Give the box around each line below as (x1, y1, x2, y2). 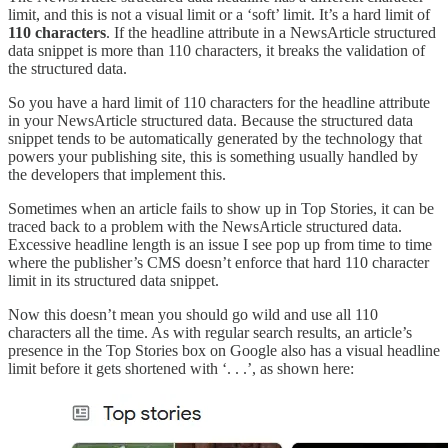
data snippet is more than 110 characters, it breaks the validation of (8, 41, 425, 59)
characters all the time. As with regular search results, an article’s (8, 323, 412, 341)
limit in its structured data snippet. (8, 271, 219, 289)
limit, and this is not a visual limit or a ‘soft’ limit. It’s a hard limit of (8, 5, 430, 23)
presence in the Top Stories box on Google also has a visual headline (8, 341, 440, 359)
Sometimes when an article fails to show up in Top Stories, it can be (8, 199, 434, 217)
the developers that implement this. (8, 165, 226, 183)
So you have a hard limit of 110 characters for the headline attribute (8, 93, 430, 111)
